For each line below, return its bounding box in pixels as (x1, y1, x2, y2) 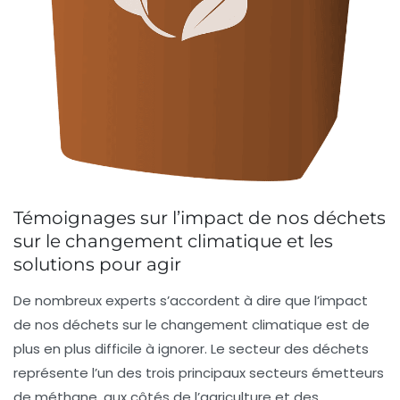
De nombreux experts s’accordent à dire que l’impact (13, 291, 368, 311)
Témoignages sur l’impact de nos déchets (13, 207, 386, 229)
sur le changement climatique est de (119, 315, 370, 335)
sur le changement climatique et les (13, 230, 333, 253)
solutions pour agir (13, 254, 181, 276)
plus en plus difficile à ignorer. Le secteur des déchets (13, 339, 369, 359)
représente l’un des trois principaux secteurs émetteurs (13, 363, 384, 383)
